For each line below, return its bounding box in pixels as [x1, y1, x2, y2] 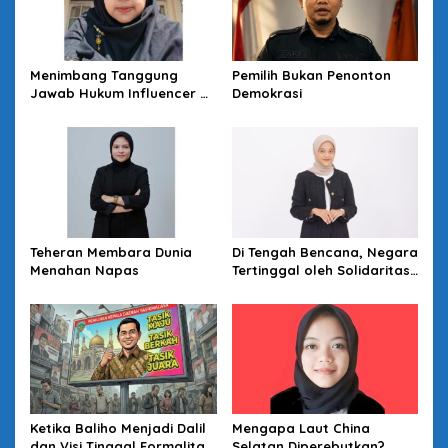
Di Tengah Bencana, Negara [231, 243, 418, 260]
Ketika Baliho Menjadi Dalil [30, 420, 206, 437]
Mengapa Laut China [231, 420, 370, 437]
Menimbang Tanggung [30, 66, 178, 83]
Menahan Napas [30, 261, 139, 278]
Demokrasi [231, 84, 302, 101]
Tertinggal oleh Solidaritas [231, 261, 410, 278]
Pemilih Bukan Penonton [231, 66, 391, 83]
